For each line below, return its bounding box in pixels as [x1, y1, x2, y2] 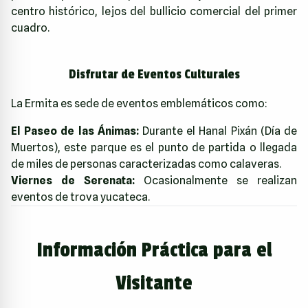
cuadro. [11, 21, 49, 34]
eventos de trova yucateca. [11, 190, 150, 203]
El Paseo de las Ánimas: [11, 124, 139, 137]
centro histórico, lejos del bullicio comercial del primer [11, 4, 297, 18]
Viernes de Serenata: [11, 173, 135, 187]
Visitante [115, 270, 192, 296]
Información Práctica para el [36, 237, 272, 263]
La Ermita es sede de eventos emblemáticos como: [11, 96, 267, 110]
